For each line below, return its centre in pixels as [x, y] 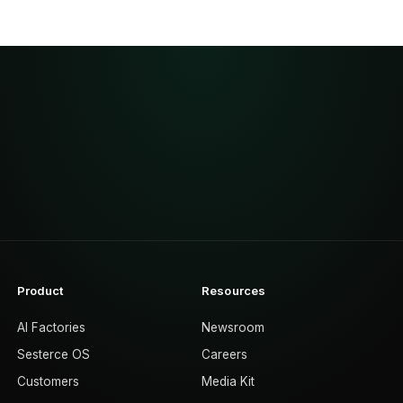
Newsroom [233, 327]
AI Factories [51, 327]
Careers [224, 354]
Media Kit [228, 381]
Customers [48, 381]
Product [40, 290]
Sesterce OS [53, 354]
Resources [233, 290]
